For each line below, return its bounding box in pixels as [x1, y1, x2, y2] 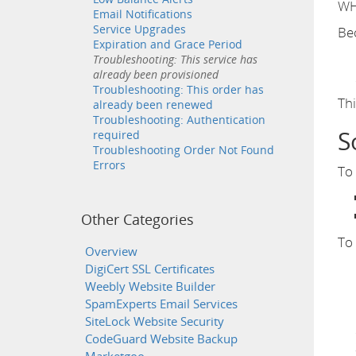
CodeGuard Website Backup [85, 331, 238, 347]
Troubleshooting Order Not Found [93, 142, 274, 157]
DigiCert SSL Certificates [85, 261, 215, 277]
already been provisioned [93, 67, 219, 82]
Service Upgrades [93, 21, 186, 37]
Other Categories [81, 210, 194, 229]
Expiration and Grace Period [93, 37, 242, 52]
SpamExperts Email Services [85, 296, 238, 312]
